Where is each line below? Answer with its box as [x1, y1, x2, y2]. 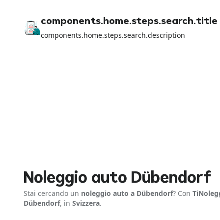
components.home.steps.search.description [40, 30, 185, 40]
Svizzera [72, 198, 100, 208]
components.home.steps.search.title [40, 17, 218, 27]
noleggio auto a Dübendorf [81, 189, 173, 198]
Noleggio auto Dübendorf [24, 171, 211, 187]
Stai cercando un [24, 189, 81, 198]
